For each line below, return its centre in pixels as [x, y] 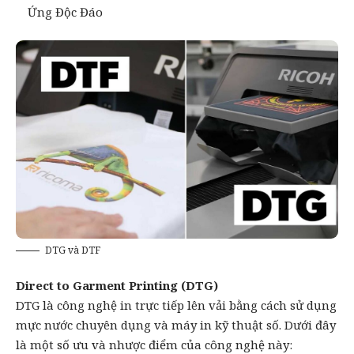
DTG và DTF [73, 250]
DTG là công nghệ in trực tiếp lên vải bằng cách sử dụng [176, 305]
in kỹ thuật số [239, 325]
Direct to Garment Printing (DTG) [117, 286]
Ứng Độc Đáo [65, 12]
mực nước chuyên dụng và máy [108, 325]
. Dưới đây [307, 325]
